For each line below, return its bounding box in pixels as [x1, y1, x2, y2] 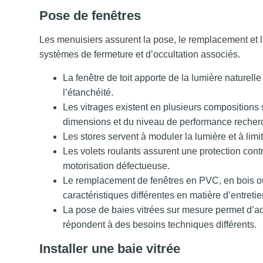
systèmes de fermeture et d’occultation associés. [39, 49, 241, 59]
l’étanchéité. [63, 87, 114, 97]
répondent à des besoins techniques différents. [63, 220, 257, 230]
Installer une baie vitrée [39, 241, 181, 256]
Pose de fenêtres [39, 8, 141, 23]
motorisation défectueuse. [63, 161, 170, 171]
